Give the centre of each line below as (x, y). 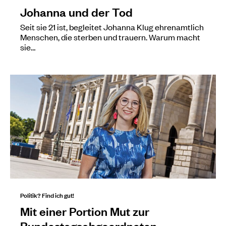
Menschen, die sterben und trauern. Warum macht (110, 37)
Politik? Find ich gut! (47, 194)
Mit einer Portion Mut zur (85, 211)
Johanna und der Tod (76, 11)
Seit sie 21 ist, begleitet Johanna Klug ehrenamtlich (112, 26)
